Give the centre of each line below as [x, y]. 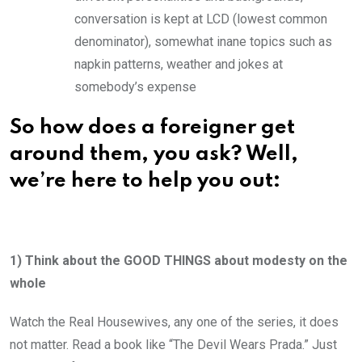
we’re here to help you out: [145, 181]
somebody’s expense [135, 86]
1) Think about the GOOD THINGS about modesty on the [179, 260]
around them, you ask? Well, [154, 154]
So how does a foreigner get [152, 128]
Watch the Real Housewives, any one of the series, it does [174, 322]
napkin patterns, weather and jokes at [179, 64]
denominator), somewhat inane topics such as [203, 41]
